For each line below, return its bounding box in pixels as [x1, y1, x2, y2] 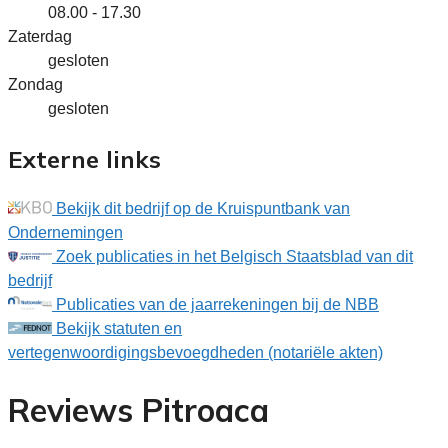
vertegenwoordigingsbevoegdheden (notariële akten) [8, 343, 383, 361]
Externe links [8, 143, 161, 174]
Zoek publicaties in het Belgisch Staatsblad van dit [56, 247, 413, 265]
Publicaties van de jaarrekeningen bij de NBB [56, 295, 379, 313]
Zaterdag [8, 27, 72, 45]
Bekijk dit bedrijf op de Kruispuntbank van [56, 199, 350, 217]
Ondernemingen [8, 223, 123, 241]
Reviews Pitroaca [8, 390, 269, 431]
